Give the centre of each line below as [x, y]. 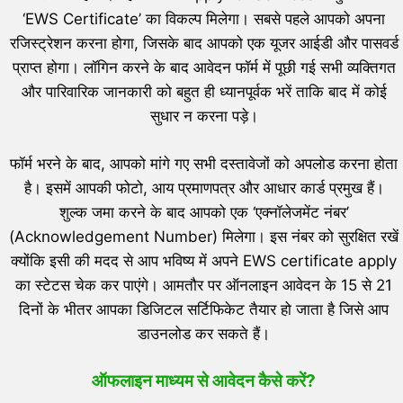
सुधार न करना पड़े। [204, 116]
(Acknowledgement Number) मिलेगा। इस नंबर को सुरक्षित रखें [204, 236]
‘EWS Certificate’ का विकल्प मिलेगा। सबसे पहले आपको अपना [204, 19]
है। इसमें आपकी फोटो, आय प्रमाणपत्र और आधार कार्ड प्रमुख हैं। [204, 188]
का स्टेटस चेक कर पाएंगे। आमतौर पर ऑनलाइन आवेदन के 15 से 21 [204, 285]
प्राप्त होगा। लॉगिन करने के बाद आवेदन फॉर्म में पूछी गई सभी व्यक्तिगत [204, 68]
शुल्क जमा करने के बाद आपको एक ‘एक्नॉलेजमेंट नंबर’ [204, 212]
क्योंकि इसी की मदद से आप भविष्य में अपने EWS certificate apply [204, 260]
